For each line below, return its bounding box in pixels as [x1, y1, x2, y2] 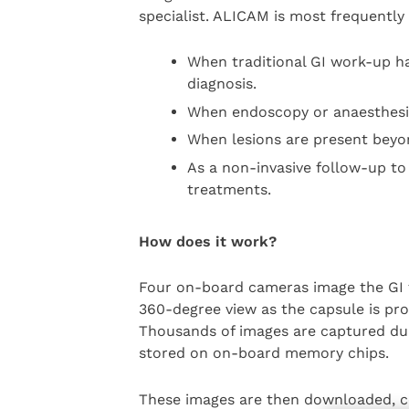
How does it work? [138, 232, 277, 250]
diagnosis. [186, 75, 257, 93]
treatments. [186, 180, 271, 198]
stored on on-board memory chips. [138, 344, 389, 362]
